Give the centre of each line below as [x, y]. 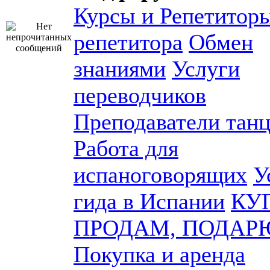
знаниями [120, 69]
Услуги [206, 69]
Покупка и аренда [159, 254]
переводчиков [140, 95]
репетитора [128, 42]
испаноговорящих [160, 175]
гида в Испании [149, 201]
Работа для [126, 148]
